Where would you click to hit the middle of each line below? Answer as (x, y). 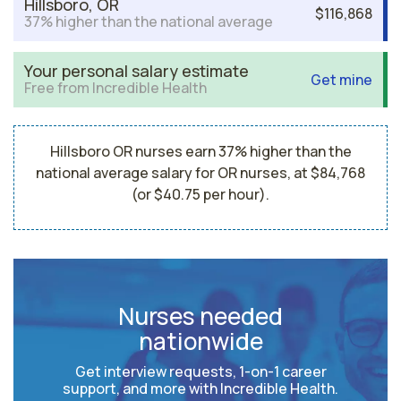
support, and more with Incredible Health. (200, 388)
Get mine (341, 79)
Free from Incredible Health (115, 88)
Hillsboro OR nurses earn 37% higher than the (200, 151)
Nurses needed (200, 316)
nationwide (200, 341)
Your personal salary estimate (137, 71)
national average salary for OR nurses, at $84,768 (200, 173)
